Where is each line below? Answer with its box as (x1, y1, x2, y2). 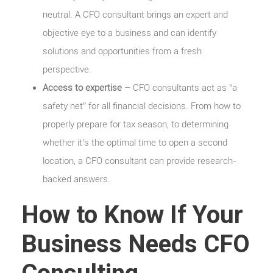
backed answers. (43, 173, 110, 185)
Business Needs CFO (21, 229, 250, 258)
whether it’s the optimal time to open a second (43, 136, 227, 148)
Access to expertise (43, 82, 122, 93)
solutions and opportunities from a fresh (43, 45, 202, 57)
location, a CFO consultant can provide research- (43, 155, 236, 166)
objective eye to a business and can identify (43, 27, 216, 38)
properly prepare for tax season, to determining (43, 118, 229, 130)
